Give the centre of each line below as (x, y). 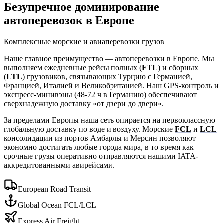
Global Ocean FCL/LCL (57, 205)
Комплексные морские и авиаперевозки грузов (84, 42)
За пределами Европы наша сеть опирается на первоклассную (110, 120)
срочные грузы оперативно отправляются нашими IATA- (101, 156)
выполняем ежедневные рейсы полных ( (73, 68)
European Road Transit (54, 189)
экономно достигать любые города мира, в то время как (99, 147)
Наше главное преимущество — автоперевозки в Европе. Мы (109, 59)
